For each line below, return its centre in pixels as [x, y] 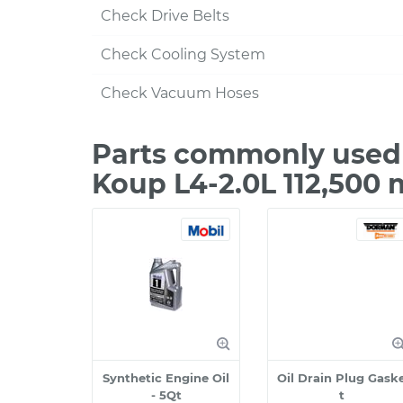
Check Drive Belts [165, 16]
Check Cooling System [183, 54]
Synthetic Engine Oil [166, 378]
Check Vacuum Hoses [180, 93]
